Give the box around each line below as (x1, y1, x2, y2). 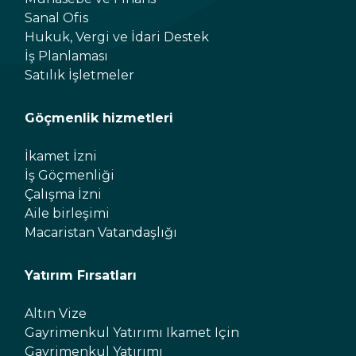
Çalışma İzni (25, 187, 102, 202)
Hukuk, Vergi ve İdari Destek (25, 29, 209, 44)
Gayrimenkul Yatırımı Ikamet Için (25, 325, 239, 340)
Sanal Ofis (25, 10, 88, 25)
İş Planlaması (25, 48, 108, 64)
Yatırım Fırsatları (25, 268, 137, 283)
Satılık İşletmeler (25, 68, 134, 83)
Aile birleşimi (25, 206, 110, 221)
